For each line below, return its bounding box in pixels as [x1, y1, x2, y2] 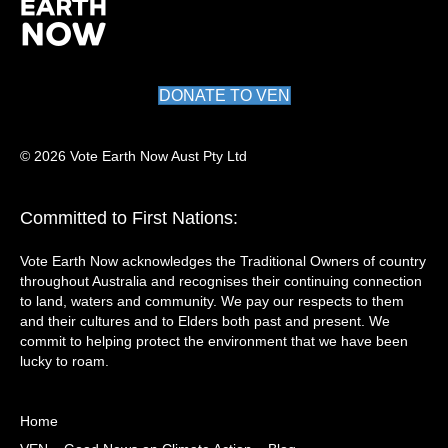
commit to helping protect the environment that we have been [20, 333, 408, 349]
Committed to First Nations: [20, 208, 238, 228]
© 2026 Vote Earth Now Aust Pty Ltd [20, 148, 247, 164]
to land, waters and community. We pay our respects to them [20, 293, 404, 309]
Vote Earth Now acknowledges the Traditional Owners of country [20, 253, 426, 269]
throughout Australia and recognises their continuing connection [20, 273, 422, 289]
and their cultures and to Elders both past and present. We [20, 313, 390, 329]
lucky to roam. [20, 353, 109, 369]
